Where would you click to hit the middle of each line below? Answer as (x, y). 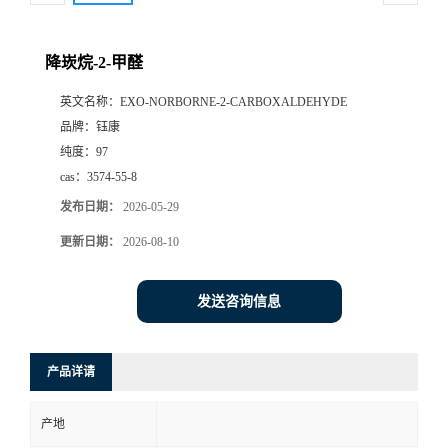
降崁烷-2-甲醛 (94, 63)
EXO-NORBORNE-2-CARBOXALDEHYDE (233, 102)
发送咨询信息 (239, 302)
